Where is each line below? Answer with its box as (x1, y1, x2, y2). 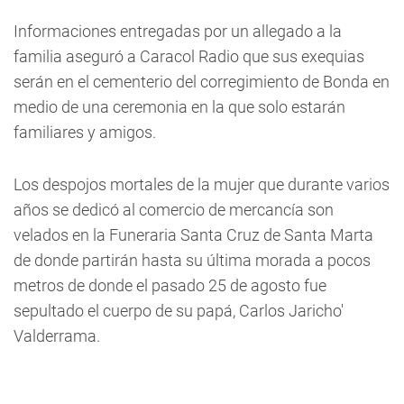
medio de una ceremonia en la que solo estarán (14, 97, 345, 116)
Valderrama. (14, 326, 100, 345)
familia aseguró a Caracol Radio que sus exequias (14, 47, 364, 66)
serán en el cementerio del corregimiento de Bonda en (14, 72, 390, 91)
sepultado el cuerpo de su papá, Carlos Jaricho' (14, 301, 344, 320)
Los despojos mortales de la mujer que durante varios (14, 175, 390, 194)
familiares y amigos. (14, 123, 156, 142)
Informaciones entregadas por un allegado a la (14, 22, 342, 41)
